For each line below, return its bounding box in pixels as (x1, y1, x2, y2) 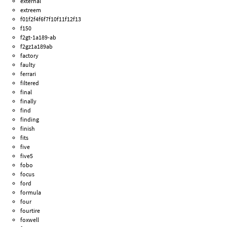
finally (20, 97, 37, 105)
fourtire (20, 206, 41, 214)
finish (20, 124, 35, 132)
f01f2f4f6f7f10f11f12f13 (20, 15, 82, 23)
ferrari (20, 69, 36, 78)
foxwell (20, 215, 40, 223)
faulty (20, 60, 36, 68)
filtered (20, 79, 40, 87)
